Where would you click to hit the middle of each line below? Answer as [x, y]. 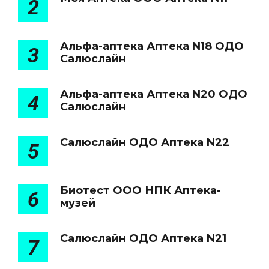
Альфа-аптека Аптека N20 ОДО [154, 94]
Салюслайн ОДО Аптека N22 [145, 142]
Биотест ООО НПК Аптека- [141, 190]
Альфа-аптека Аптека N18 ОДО [152, 46]
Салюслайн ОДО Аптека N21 [143, 238]
